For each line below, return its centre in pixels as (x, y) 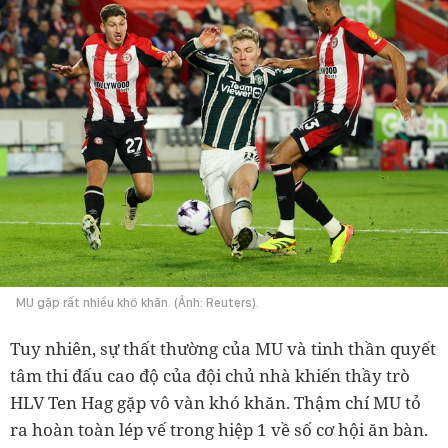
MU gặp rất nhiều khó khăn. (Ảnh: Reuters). (137, 302)
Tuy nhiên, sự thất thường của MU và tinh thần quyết (223, 348)
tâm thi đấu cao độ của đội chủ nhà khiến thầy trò (210, 375)
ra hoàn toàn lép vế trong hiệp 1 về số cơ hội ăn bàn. (219, 429)
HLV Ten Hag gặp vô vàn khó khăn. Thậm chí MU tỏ (215, 402)
